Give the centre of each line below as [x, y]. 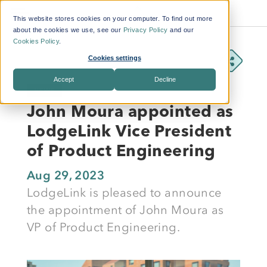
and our [181, 30]
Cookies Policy [36, 41]
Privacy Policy [145, 30]
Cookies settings [114, 58]
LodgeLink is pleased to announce [124, 193]
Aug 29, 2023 [66, 175]
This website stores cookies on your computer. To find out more [113, 18]
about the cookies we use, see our [68, 30]
